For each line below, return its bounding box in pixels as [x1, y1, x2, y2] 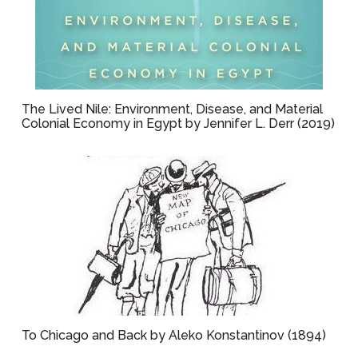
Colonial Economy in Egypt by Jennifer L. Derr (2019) [22, 116, 336, 131]
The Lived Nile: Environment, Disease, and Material [22, 101, 324, 117]
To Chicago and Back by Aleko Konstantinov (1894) [22, 328, 327, 343]
